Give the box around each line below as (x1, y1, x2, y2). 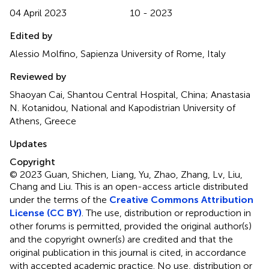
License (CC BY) (10, 207, 82, 219)
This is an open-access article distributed (75, 180, 248, 192)
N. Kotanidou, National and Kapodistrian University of (10, 101, 235, 113)
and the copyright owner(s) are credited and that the (10, 233, 233, 245)
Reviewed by (10, 70, 66, 82)
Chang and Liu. (10, 180, 75, 192)
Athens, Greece (10, 115, 76, 127)
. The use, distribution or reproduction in (82, 207, 251, 219)
